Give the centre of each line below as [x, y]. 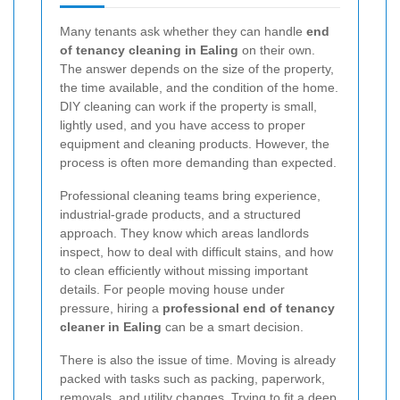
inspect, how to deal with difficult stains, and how [196, 251]
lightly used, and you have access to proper [183, 125]
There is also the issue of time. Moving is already [198, 359]
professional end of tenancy [249, 308]
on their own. [277, 50]
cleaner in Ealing [111, 326]
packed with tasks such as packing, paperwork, [192, 378]
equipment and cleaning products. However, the [195, 143]
